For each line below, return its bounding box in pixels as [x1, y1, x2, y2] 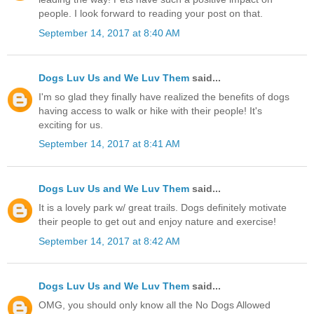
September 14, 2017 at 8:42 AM [39, 235, 180, 247]
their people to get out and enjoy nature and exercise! [39, 216, 276, 228]
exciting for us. [39, 118, 103, 130]
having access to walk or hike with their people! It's [39, 104, 262, 116]
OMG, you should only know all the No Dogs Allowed [39, 299, 271, 311]
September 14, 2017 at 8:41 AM [39, 138, 180, 150]
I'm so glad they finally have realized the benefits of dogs [39, 90, 289, 102]
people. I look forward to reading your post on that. [39, 8, 263, 20]
